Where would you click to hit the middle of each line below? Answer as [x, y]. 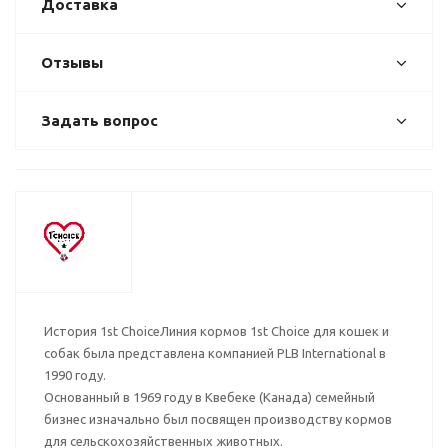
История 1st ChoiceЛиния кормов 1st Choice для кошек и [216, 331]
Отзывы [72, 62]
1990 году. [75, 375]
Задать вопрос [99, 120]
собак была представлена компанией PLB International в [215, 353]
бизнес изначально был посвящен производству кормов [218, 419]
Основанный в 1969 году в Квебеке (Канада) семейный [209, 397]
